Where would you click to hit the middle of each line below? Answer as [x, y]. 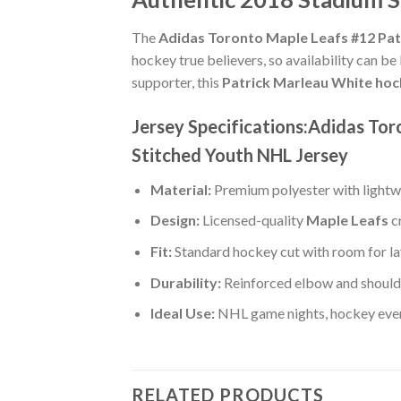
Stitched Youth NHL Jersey [240, 154]
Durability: [185, 282]
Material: [180, 189]
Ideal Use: [182, 313]
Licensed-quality [252, 220]
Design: [175, 220]
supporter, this [177, 81]
